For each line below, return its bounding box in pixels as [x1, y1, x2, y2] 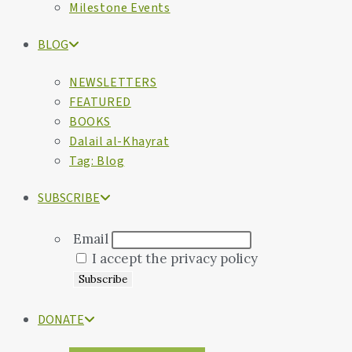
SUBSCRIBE [38, 189, 100, 207]
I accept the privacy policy [89, 250, 258, 267]
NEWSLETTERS [69, 74, 157, 91]
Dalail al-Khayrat [69, 133, 170, 150]
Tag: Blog [69, 152, 125, 170]
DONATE [38, 311, 84, 328]
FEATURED [69, 93, 131, 111]
